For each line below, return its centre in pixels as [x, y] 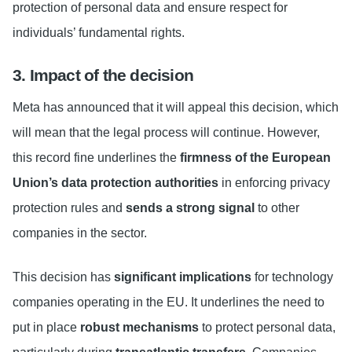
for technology [292, 277]
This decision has [63, 277]
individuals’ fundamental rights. [99, 32]
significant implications [183, 277]
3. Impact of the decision [103, 75]
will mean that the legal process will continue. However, [166, 133]
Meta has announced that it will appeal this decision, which [176, 108]
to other [277, 208]
